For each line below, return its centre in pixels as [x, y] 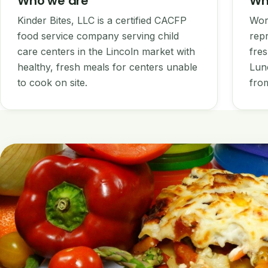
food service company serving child [98, 36]
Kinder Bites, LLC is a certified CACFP [102, 20]
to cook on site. [52, 82]
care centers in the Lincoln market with [106, 51]
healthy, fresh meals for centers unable [107, 67]
